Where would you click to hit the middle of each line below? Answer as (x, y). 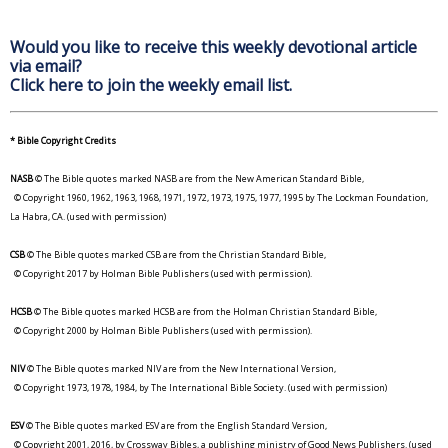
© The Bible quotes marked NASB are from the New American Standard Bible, (199, 178)
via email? (46, 65)
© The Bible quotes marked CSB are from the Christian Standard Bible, (175, 254)
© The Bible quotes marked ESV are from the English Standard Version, (175, 425)
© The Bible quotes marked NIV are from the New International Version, (180, 368)
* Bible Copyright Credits (63, 140)
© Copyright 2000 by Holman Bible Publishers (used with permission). (161, 330)
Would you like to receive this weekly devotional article (213, 46)
